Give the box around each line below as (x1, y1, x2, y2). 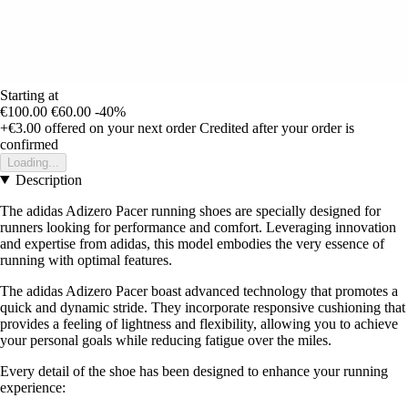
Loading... (7, 155, 59, 169)
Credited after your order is (199, 119, 354, 136)
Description (15, 171, 82, 188)
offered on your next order (41, 119, 196, 136)
